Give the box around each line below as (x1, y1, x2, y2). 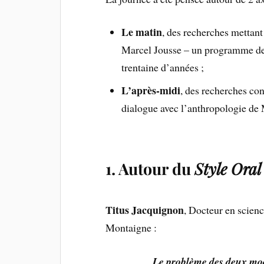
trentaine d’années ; (121, 60, 204, 75)
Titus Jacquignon (105, 202, 184, 218)
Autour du (118, 158, 195, 180)
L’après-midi (121, 82, 180, 98)
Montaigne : (105, 220, 157, 235)
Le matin (121, 24, 162, 40)
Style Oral (194, 158, 262, 180)
